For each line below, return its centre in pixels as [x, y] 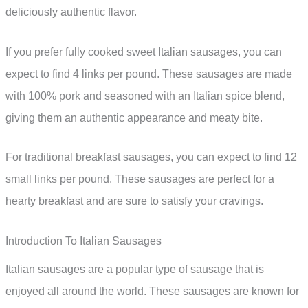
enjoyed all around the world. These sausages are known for [152, 291]
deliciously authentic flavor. [71, 12]
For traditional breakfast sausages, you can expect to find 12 [151, 157]
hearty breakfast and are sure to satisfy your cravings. [134, 201]
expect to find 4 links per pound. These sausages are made [149, 74]
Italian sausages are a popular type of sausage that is [135, 269]
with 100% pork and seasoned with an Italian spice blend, [145, 96]
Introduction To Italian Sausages [84, 241]
